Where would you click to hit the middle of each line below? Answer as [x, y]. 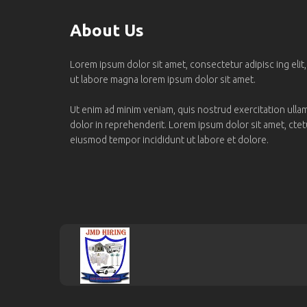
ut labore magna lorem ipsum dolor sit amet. [163, 80]
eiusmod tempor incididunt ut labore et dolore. [169, 140]
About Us [107, 31]
